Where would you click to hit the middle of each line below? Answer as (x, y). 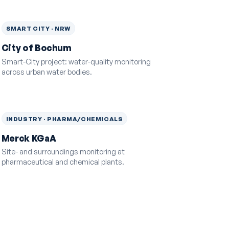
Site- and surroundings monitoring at (63, 152)
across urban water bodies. (47, 71)
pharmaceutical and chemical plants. (63, 162)
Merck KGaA (29, 138)
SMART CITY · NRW (38, 29)
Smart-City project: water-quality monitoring (76, 61)
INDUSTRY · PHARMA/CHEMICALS (64, 119)
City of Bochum (36, 48)
